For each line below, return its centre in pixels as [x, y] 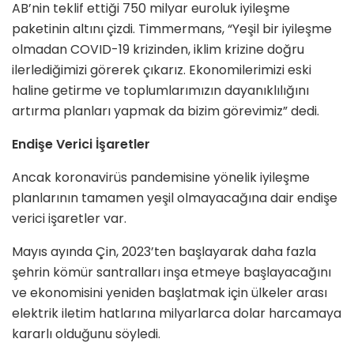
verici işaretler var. [69, 218]
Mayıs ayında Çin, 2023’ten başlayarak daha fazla [164, 251]
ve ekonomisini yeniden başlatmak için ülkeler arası [169, 292]
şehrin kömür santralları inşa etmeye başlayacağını [171, 272]
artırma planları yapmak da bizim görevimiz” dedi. [166, 111]
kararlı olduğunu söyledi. [86, 333]
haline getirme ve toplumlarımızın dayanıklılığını [160, 90]
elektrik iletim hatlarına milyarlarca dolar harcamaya [177, 313]
